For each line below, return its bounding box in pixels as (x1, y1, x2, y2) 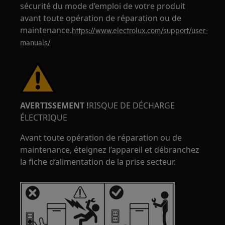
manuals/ (20, 37, 51, 47)
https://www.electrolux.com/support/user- (72, 25, 208, 35)
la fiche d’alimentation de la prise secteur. (20, 156, 176, 167)
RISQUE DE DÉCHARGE (89, 100, 175, 111)
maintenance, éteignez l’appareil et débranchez (20, 144, 200, 155)
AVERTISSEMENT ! (20, 100, 89, 111)
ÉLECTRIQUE (20, 112, 68, 123)
